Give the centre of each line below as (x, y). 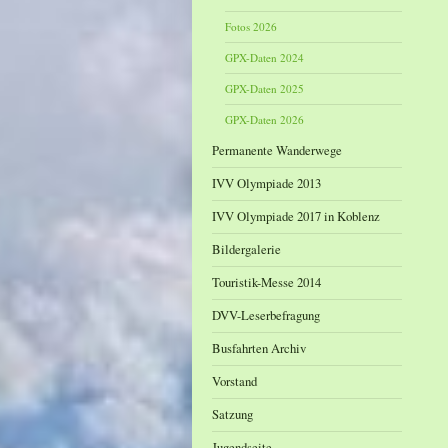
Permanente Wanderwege (277, 150)
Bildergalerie (246, 249)
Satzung (232, 414)
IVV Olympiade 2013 (266, 183)
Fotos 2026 (251, 26)
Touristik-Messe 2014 (266, 282)
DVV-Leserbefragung (266, 315)
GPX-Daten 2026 (265, 119)
